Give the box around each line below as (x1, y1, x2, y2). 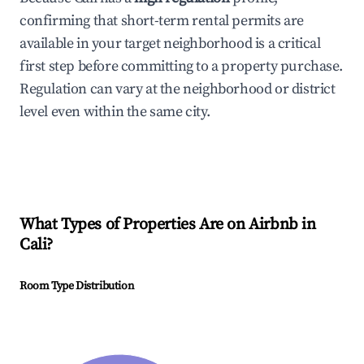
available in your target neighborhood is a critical (19, 34, 321, 54)
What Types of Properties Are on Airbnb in (19, 214, 316, 236)
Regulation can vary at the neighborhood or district (19, 80, 336, 99)
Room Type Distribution (19, 279, 134, 294)
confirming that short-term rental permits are (19, 11, 305, 31)
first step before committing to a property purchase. (19, 57, 343, 76)
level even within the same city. (19, 102, 210, 122)
